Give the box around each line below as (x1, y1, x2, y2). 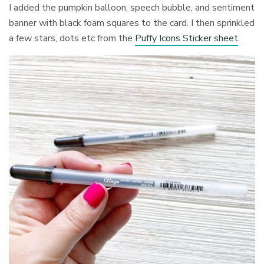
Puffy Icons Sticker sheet (135, 32, 239, 45)
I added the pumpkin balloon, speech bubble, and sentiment (9, 1, 255, 15)
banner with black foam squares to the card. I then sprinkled (9, 16, 255, 30)
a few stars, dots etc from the (9, 32, 136, 45)
